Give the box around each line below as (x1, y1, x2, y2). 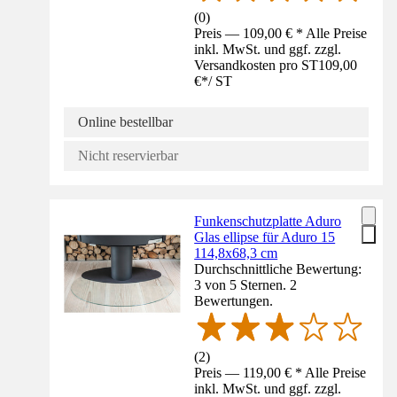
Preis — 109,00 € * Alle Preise (194, 26, 368, 42)
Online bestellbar (78, 114, 173, 130)
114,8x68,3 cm (194, 245, 278, 261)
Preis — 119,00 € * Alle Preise (194, 365, 367, 381)
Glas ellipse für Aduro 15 (194, 230, 336, 245)
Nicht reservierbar (78, 148, 178, 164)
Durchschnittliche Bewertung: (194, 261, 362, 277)
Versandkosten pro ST (194, 58, 319, 74)
